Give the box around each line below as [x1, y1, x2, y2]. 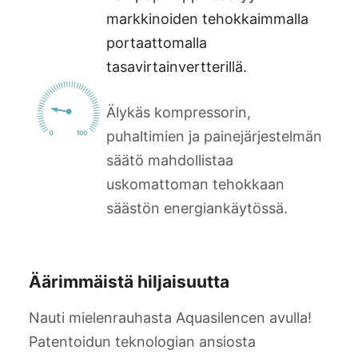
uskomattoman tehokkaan [106, 176, 284, 193]
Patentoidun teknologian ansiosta [29, 332, 256, 350]
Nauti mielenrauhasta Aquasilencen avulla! [29, 308, 312, 326]
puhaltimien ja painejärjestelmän [106, 128, 322, 145]
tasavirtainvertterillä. [106, 58, 247, 76]
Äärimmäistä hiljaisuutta [29, 271, 229, 292]
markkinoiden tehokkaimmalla [106, 10, 308, 28]
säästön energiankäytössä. [106, 200, 288, 217]
